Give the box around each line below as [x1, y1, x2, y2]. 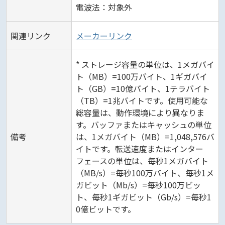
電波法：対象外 [76, 1, 132, 14]
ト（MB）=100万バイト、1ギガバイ [76, 70, 207, 83]
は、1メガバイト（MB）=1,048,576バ [76, 131, 214, 143]
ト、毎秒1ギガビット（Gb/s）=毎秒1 [76, 191, 211, 203]
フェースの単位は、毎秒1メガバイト [76, 155, 208, 167]
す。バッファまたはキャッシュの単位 [76, 119, 211, 131]
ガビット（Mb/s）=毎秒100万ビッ [76, 179, 201, 191]
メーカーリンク [76, 30, 132, 42]
